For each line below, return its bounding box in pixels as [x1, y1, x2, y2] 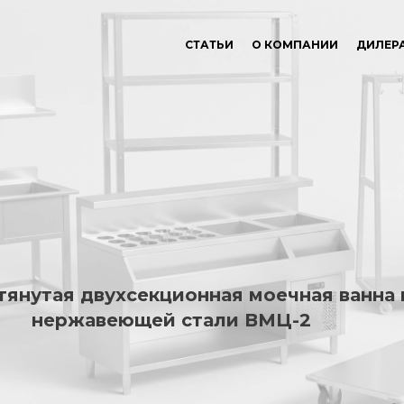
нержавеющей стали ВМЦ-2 [32, 309, 312, 331]
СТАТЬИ [185, 38, 234, 51]
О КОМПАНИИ [252, 38, 338, 51]
